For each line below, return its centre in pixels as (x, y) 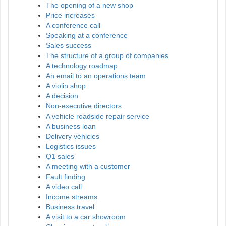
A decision (62, 96)
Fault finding (66, 177)
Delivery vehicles (73, 136)
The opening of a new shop (90, 5)
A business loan (71, 126)
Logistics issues (71, 147)
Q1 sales (60, 157)
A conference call (73, 25)
